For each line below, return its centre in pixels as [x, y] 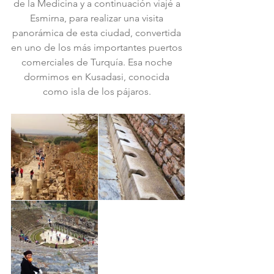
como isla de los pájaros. [98, 91]
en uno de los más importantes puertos [98, 47]
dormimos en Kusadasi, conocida [98, 77]
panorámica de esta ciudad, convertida [98, 33]
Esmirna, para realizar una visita [98, 18]
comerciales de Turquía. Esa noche [98, 62]
